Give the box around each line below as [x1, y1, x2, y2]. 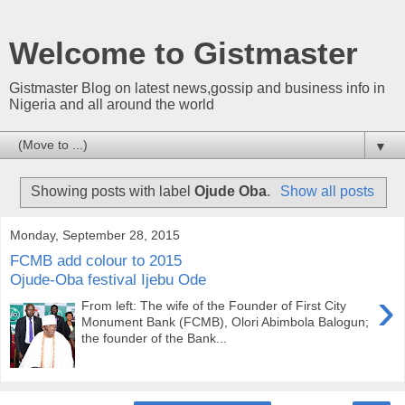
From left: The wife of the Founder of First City [81, 297, 347, 313]
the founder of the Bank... [81, 330, 228, 345]
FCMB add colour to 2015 [10, 251, 182, 270]
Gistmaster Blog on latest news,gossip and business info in [9, 80, 385, 96]
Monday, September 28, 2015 [10, 227, 180, 242]
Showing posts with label [31, 183, 195, 199]
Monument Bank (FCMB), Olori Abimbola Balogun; [81, 314, 370, 329]
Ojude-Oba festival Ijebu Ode [10, 270, 206, 289]
